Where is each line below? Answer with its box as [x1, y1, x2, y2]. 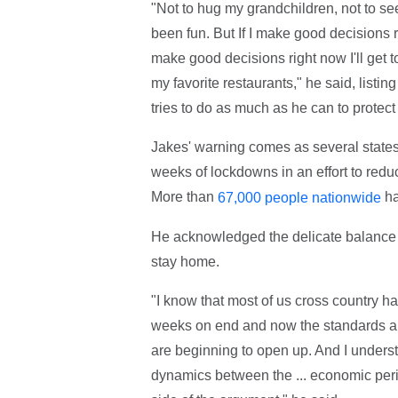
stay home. [150, 254, 219, 270]
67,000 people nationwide [217, 190, 381, 206]
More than [150, 189, 218, 205]
